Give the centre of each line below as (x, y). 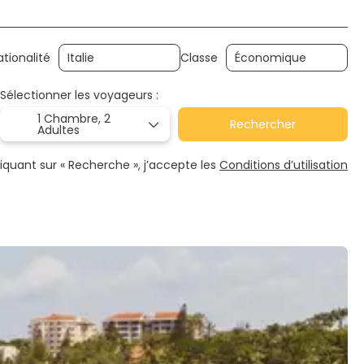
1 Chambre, (71, 119)
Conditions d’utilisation (284, 165)
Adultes (58, 130)
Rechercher (263, 124)
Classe (199, 57)
